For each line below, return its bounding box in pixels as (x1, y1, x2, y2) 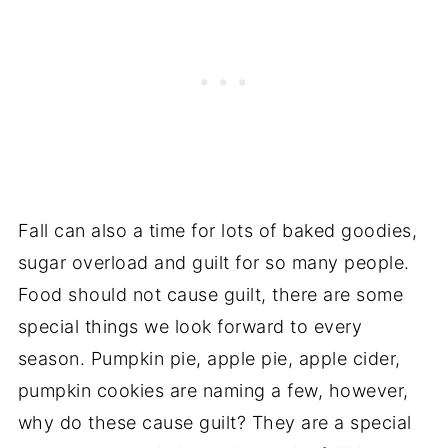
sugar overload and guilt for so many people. (17, 251, 410, 273)
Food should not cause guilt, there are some (17, 283, 404, 305)
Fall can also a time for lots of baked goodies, (17, 219, 418, 241)
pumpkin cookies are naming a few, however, (17, 379, 409, 401)
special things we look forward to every (17, 315, 363, 337)
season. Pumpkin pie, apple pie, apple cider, (17, 347, 401, 369)
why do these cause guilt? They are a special (17, 411, 412, 433)
